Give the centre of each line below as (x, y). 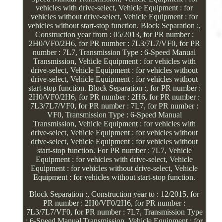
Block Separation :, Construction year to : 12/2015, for (114, 194)
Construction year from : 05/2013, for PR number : (114, 34)
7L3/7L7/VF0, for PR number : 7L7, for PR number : (114, 106)
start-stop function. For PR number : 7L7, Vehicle (114, 150)
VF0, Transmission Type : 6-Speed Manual (114, 114)
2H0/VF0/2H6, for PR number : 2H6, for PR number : (114, 97)
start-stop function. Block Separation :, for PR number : (114, 88)
